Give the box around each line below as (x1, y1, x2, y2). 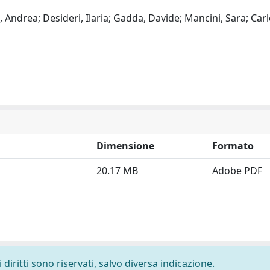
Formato (212, 139, 254, 152)
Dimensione (96, 139, 154, 152)
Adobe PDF (212, 164, 262, 177)
